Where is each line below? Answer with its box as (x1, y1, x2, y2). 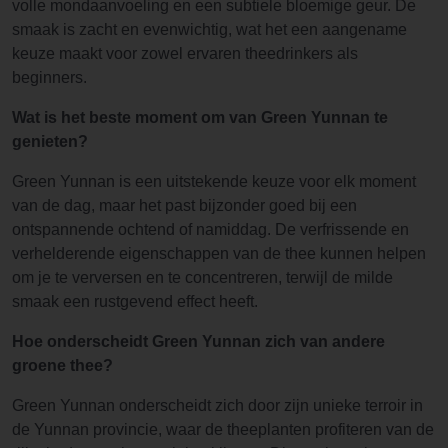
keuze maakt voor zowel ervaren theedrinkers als (12, 45, 358, 63)
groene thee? (12, 357, 113, 375)
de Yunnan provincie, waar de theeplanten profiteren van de (12, 421, 434, 439)
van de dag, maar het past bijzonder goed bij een (12, 197, 357, 215)
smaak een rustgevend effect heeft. (12, 293, 258, 311)
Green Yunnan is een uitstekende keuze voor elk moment (12, 173, 416, 191)
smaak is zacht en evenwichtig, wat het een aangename (12, 21, 407, 39)
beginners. (12, 69, 87, 87)
